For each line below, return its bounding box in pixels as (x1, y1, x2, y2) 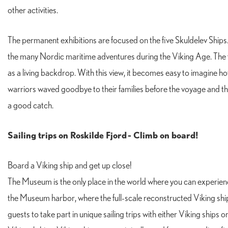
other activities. (8, 6, 58, 16)
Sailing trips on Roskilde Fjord (8, 130, 128, 140)
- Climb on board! (128, 130, 198, 140)
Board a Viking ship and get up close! (8, 161, 132, 171)
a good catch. (8, 101, 53, 111)
